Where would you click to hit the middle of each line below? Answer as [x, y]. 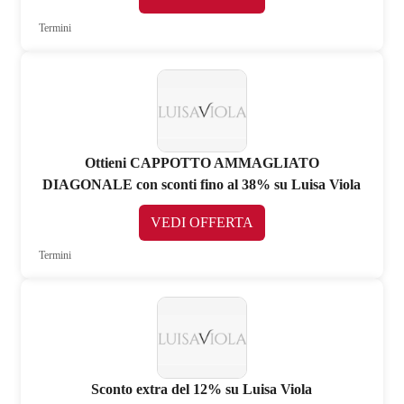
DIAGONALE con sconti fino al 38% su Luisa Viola [202, 184]
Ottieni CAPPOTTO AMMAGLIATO [202, 162]
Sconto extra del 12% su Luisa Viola [202, 390]
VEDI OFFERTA [202, 222]
